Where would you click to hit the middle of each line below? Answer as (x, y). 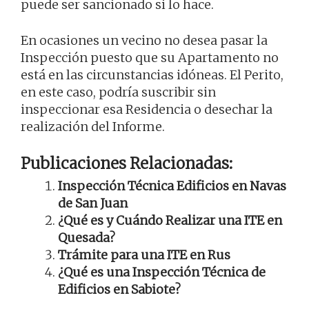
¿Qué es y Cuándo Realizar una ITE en (170, 221)
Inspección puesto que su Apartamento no (150, 58)
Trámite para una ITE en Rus (144, 255)
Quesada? (87, 238)
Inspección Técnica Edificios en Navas (172, 186)
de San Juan (93, 203)
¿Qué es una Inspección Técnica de (162, 272)
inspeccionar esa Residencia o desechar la (147, 110)
